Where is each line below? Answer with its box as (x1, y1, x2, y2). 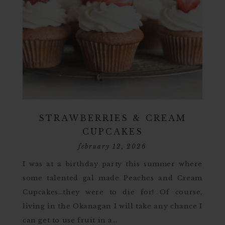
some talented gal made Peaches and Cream (23, 174, 202, 182)
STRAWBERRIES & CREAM (39, 113, 186, 123)
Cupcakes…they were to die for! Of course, (23, 188, 202, 196)
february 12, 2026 (78, 143, 147, 150)
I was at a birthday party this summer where (23, 160, 202, 168)
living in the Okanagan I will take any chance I (23, 202, 202, 210)
